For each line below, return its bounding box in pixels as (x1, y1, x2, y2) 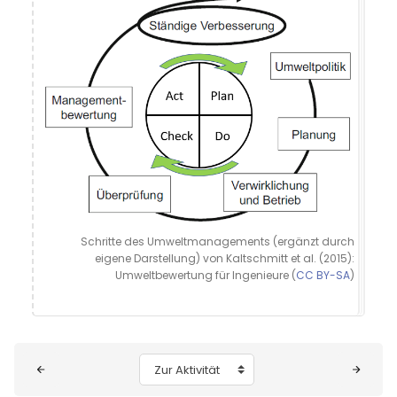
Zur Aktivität (138, 358, 225, 378)
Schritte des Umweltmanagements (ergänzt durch (81, 234, 354, 249)
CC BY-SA (296, 268, 350, 283)
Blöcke (13, 343, 86, 372)
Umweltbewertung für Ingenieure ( (115, 268, 296, 283)
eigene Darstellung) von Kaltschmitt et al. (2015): (95, 251, 354, 266)
